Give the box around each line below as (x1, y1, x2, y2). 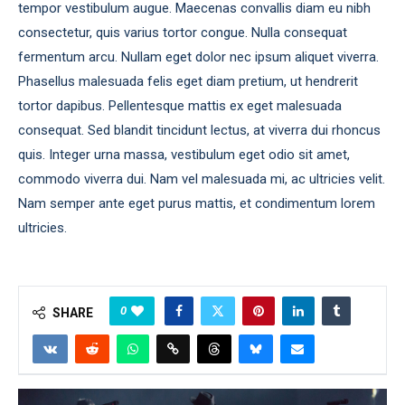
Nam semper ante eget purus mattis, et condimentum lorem (18, 195, 375, 212)
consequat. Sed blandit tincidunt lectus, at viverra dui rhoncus (18, 122, 381, 138)
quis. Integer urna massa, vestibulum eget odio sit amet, (18, 146, 350, 163)
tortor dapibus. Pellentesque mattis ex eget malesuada (18, 98, 342, 114)
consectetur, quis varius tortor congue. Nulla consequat (18, 24, 347, 41)
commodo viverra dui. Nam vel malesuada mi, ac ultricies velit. (18, 171, 385, 187)
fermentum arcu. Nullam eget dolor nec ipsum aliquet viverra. (18, 49, 379, 65)
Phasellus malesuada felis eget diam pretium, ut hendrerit (18, 73, 358, 89)
